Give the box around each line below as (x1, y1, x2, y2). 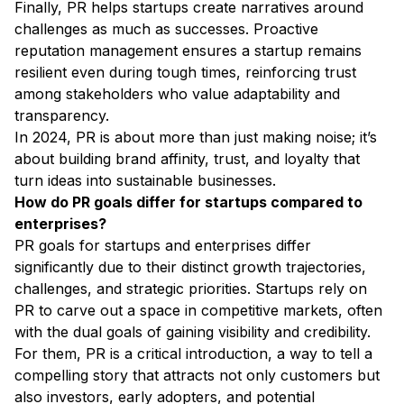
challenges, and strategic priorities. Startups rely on (14, 280, 367, 298)
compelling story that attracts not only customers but (14, 366, 380, 385)
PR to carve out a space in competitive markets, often (14, 301, 382, 320)
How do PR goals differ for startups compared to (14, 193, 363, 212)
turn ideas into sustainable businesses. (14, 171, 276, 190)
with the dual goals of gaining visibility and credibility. (14, 323, 371, 342)
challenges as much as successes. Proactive (14, 20, 318, 39)
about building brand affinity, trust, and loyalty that (14, 150, 360, 169)
